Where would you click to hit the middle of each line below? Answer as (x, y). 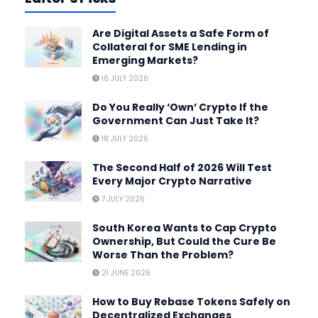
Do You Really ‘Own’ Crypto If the (180, 107)
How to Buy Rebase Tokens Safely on (191, 301)
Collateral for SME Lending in (170, 46)
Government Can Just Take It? (176, 120)
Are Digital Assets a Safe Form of (181, 33)
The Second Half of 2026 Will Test (182, 167)
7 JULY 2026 (122, 199)
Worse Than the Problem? (163, 254)
